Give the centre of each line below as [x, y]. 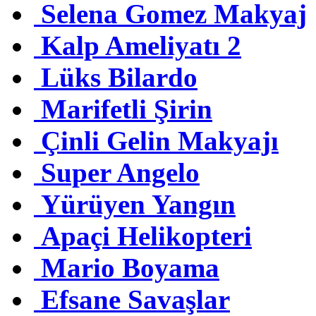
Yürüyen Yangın [138, 205]
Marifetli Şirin [127, 109]
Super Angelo [120, 173]
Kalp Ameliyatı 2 [141, 46]
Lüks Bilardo [119, 78]
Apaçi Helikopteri [146, 236]
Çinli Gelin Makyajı [160, 141]
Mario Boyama [130, 268]
